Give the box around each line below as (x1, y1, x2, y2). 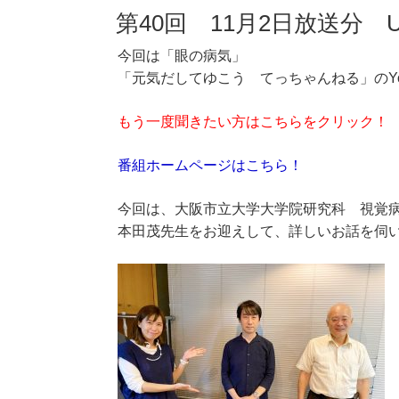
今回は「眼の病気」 (118, 48, 246, 64)
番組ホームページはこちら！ (118, 158, 303, 174)
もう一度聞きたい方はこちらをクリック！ (118, 114, 388, 130)
